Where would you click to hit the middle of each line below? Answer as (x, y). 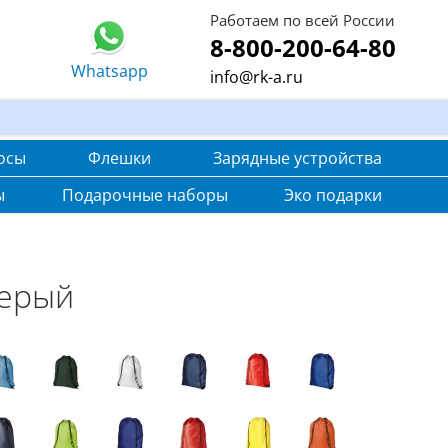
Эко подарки (333, 195)
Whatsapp (109, 71)
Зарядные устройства (297, 158)
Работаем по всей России (302, 20)
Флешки (119, 158)
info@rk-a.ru (256, 77)
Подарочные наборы (144, 195)
